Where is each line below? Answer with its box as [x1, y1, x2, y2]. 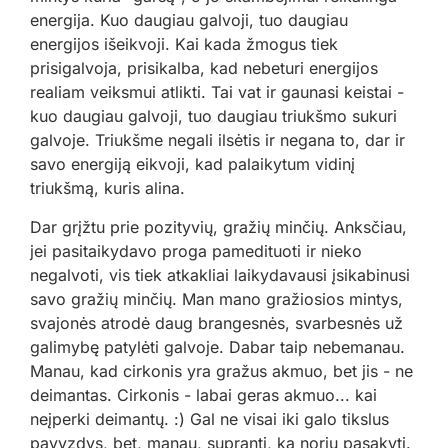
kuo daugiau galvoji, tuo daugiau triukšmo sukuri [30, 106, 397, 127]
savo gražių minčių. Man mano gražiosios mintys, [30, 289, 403, 310]
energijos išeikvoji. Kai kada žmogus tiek [30, 34, 338, 55]
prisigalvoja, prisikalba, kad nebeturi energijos [30, 58, 378, 79]
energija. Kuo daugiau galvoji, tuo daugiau [30, 10, 348, 31]
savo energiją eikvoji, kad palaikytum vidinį [30, 154, 355, 175]
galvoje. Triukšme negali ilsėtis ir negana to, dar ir [30, 130, 405, 151]
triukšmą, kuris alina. [30, 178, 185, 199]
